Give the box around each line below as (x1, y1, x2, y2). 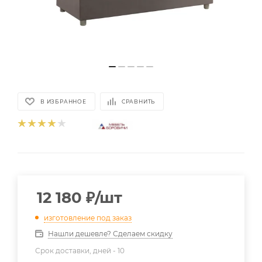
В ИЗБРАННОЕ (40, 98, 87, 105)
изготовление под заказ (44, 213, 132, 222)
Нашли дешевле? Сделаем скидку (48, 229, 173, 238)
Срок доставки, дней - (35, 246, 118, 255)
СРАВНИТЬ (121, 98, 156, 105)
